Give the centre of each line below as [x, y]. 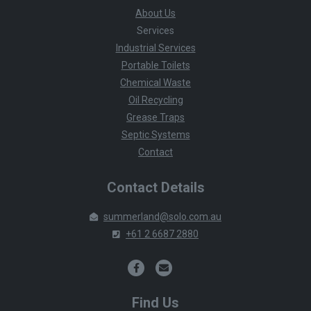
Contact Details [155, 187]
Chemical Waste [155, 82]
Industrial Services [155, 48]
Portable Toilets [155, 65]
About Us [155, 13]
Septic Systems [155, 134]
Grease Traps [155, 117]
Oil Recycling [155, 100]
